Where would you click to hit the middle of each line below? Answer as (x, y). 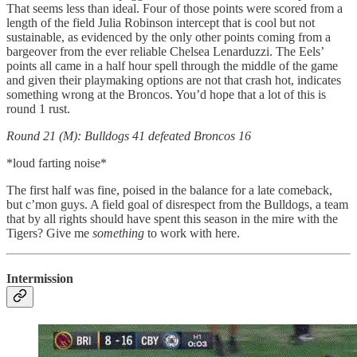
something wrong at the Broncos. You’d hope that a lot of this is (166, 94)
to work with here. (192, 233)
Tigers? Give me (49, 233)
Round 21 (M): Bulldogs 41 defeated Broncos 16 (129, 135)
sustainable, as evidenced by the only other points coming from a (169, 37)
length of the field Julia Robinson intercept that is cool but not (161, 22)
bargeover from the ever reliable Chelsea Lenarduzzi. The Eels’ (165, 51)
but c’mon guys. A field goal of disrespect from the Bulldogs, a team (177, 204)
